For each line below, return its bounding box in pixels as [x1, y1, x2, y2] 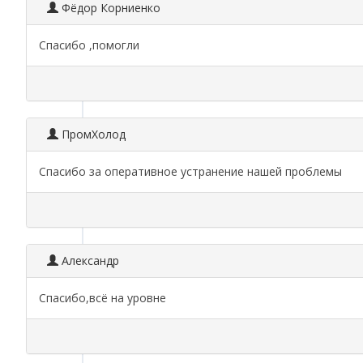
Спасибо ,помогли [39, 37, 139, 53]
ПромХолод [58, 126, 126, 142]
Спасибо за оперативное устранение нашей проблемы [39, 164, 342, 179]
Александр [58, 253, 119, 268]
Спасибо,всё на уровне [39, 290, 166, 305]
